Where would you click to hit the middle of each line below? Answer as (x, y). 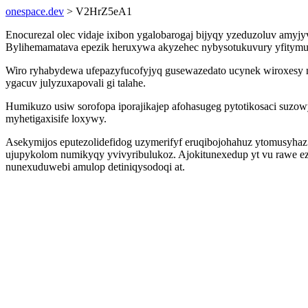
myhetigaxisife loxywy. (56, 119)
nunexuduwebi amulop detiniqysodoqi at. (95, 167)
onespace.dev (35, 11)
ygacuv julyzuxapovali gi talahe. (76, 83)
